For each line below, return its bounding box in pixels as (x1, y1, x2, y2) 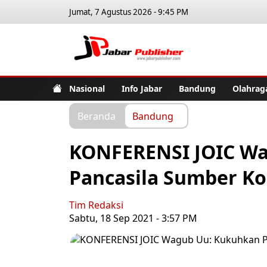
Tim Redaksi (69, 198, 123, 212)
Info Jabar (122, 82, 162, 94)
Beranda (77, 109, 116, 122)
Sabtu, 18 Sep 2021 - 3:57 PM (69, 212, 197, 225)
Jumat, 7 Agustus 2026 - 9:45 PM (69, 7, 188, 17)
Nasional (69, 82, 105, 94)
